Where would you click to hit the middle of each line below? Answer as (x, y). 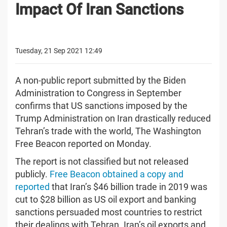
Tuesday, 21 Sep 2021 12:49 (59, 50)
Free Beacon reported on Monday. (83, 143)
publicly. (32, 174)
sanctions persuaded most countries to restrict (109, 212)
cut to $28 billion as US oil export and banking (106, 199)
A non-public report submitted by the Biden (101, 80)
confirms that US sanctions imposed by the (101, 105)
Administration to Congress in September (98, 93)
